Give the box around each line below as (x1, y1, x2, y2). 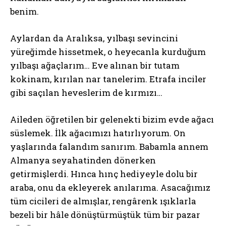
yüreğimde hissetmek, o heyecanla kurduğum (10, 46, 206, 58)
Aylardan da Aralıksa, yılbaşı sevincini (10, 32, 178, 44)
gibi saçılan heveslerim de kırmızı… (10, 87, 162, 98)
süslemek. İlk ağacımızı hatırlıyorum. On (10, 127, 186, 139)
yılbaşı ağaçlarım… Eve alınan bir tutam (10, 60, 180, 71)
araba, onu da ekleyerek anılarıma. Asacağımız (10, 182, 210, 193)
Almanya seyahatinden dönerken (10, 154, 156, 166)
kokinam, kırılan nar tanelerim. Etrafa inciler (10, 73, 206, 85)
